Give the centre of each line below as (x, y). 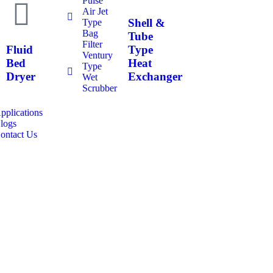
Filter (92, 44)
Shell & (146, 23)
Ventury (97, 55)
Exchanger (155, 77)
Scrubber (99, 88)
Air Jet (95, 11)
